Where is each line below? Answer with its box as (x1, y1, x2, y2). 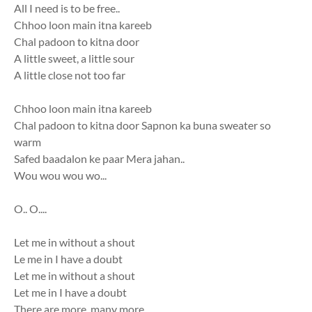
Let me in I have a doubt (14, 286, 127, 299)
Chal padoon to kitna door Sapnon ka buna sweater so (14, 118, 271, 132)
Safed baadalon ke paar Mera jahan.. (14, 152, 185, 166)
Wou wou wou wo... (14, 169, 107, 182)
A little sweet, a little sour (14, 52, 134, 65)
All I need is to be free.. (14, 1, 120, 15)
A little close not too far (14, 68, 125, 82)
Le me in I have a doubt (14, 252, 123, 266)
